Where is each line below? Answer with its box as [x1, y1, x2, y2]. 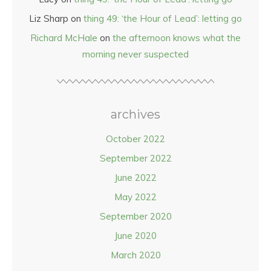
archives [111, 107, 160, 122]
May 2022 [114, 191, 157, 203]
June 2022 [114, 172, 157, 183]
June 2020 [114, 230, 157, 241]
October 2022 [106, 133, 165, 145]
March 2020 [110, 249, 161, 261]
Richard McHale [30, 32, 97, 44]
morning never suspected [82, 48, 189, 60]
